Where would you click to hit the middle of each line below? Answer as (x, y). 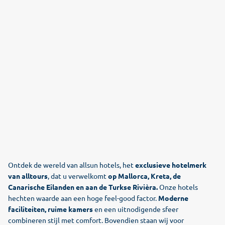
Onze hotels (179, 187)
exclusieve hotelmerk (171, 165)
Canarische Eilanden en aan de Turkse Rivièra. (84, 187)
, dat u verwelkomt (78, 176)
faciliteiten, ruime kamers (50, 209)
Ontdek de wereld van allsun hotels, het (72, 165)
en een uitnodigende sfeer (136, 209)
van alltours (28, 176)
